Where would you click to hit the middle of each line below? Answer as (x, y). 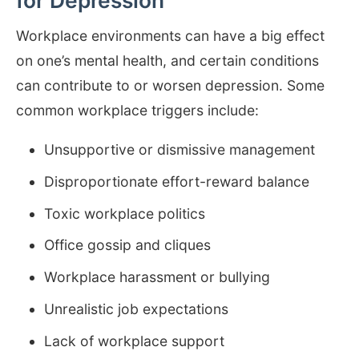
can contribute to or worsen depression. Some (170, 86)
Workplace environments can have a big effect (170, 36)
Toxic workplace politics (125, 213)
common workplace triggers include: (137, 111)
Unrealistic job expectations (137, 309)
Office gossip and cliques (128, 245)
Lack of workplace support (135, 341)
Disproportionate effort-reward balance (177, 181)
